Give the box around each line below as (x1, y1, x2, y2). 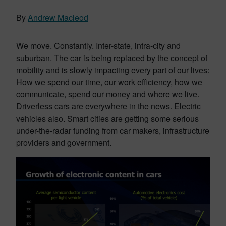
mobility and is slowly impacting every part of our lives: (16, 64, 209, 76)
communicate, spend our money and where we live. (16, 88, 199, 100)
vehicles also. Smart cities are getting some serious (16, 112, 199, 124)
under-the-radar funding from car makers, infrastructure (16, 125, 209, 136)
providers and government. (16, 137, 111, 148)
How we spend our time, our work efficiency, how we (16, 76, 202, 88)
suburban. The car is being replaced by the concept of (16, 52, 207, 64)
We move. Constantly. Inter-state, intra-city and (16, 40, 181, 51)
